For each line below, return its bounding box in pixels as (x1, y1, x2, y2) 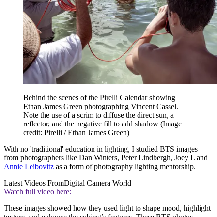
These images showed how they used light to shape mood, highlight (4, 204, 211, 213)
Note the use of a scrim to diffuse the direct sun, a (23, 111, 174, 120)
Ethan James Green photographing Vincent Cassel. (23, 102, 178, 111)
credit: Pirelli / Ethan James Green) (23, 128, 129, 137)
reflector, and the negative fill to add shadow (23, 120, 160, 128)
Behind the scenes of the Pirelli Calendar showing (23, 93, 175, 102)
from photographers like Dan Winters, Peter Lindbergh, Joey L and (4, 154, 208, 162)
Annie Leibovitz (4, 162, 54, 171)
